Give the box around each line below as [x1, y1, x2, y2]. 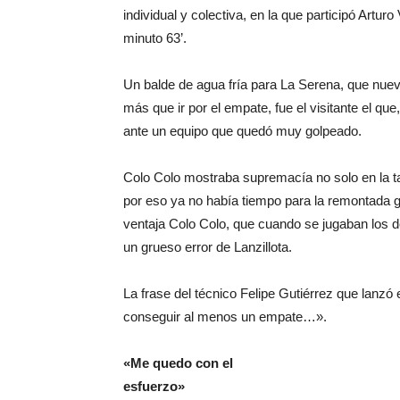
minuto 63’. [123, 30, 187, 46]
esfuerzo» [123, 379, 185, 394]
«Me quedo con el [123, 355, 233, 371]
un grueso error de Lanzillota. [123, 239, 292, 254]
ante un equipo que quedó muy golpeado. [123, 123, 362, 138]
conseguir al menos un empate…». [123, 309, 327, 324]
